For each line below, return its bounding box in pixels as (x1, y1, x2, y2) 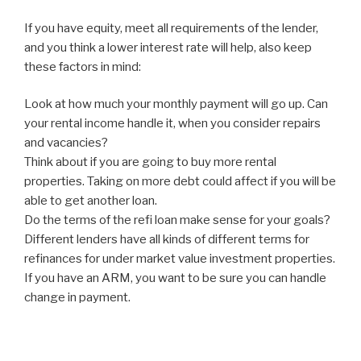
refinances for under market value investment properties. (24, 251, 335, 267)
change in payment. (24, 290, 131, 305)
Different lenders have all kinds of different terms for (24, 232, 309, 247)
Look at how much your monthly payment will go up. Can (24, 97, 328, 112)
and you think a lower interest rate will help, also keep (24, 39, 312, 55)
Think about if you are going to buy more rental (24, 155, 276, 170)
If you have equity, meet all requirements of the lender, (24, 20, 318, 35)
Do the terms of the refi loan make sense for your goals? (24, 213, 330, 228)
